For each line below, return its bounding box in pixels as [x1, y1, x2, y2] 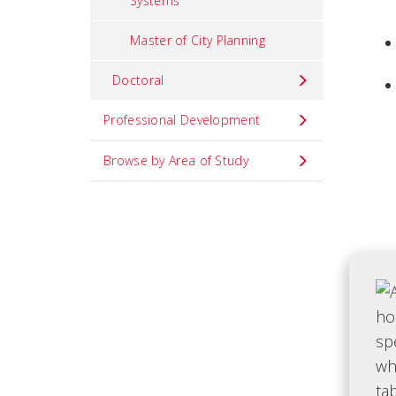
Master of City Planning [130, 32, 265, 49]
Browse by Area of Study [103, 152, 248, 169]
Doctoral [112, 72, 164, 88]
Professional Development [103, 111, 261, 128]
